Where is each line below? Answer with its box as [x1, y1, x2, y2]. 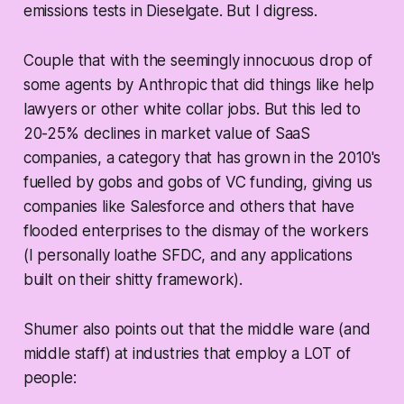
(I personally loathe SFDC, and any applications [23, 246, 353, 265]
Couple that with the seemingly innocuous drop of [23, 51, 372, 70]
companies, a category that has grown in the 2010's [23, 149, 381, 168]
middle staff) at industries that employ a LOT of [23, 344, 351, 363]
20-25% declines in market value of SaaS [23, 124, 311, 143]
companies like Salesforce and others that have [23, 197, 354, 216]
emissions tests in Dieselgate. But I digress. [23, 2, 318, 21]
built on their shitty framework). [23, 271, 243, 289]
